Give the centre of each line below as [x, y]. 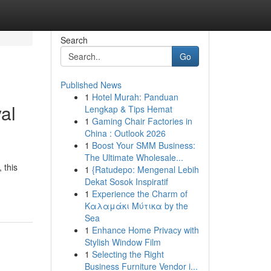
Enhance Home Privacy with [145, 230]
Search [74, 40]
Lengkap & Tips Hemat [128, 109]
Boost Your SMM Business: [143, 145]
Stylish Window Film [122, 242]
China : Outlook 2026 [125, 133]
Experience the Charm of [139, 194]
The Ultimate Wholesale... [134, 157]
